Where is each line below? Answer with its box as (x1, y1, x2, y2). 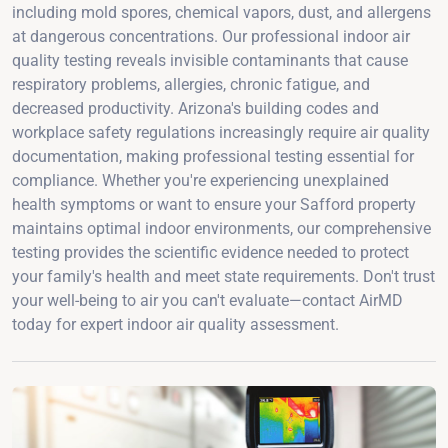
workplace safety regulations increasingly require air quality (12, 122, 430, 142)
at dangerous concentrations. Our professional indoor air (12, 26, 410, 46)
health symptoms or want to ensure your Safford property (12, 194, 416, 214)
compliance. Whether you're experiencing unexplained (12, 170, 389, 190)
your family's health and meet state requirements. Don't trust (12, 266, 435, 286)
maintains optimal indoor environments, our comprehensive (12, 218, 431, 238)
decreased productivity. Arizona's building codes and (12, 98, 379, 118)
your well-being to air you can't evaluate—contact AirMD (12, 290, 403, 310)
